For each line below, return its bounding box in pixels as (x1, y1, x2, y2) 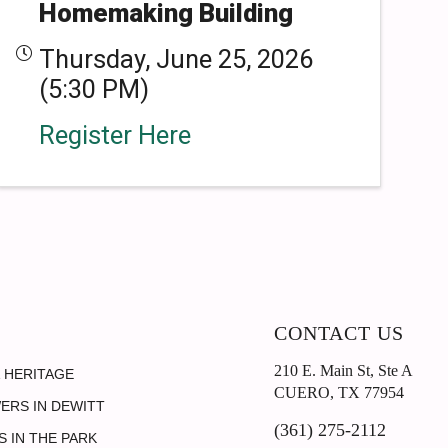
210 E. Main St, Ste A (274, 362, 413, 379)
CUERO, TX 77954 (274, 384, 404, 401)
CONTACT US (274, 322, 404, 344)
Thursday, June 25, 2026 (38, 44, 313, 74)
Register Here (38, 120, 191, 150)
